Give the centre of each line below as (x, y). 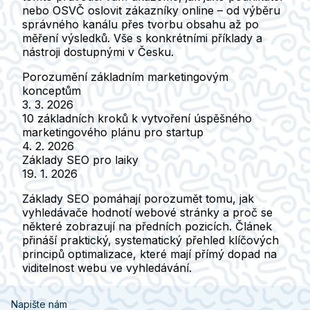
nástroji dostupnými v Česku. (98, 52)
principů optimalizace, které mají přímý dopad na (149, 254)
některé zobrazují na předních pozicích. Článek (147, 226)
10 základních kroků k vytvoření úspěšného (137, 118)
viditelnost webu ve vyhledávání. (107, 267)
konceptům (52, 90)
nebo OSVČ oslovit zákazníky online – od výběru (151, 10)
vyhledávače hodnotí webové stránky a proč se (147, 212)
